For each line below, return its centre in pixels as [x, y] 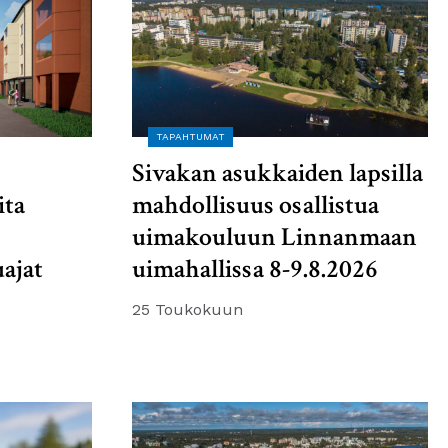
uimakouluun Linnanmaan [274, 236]
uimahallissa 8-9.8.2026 [255, 268]
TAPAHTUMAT [190, 136]
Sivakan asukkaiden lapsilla [277, 172]
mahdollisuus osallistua [255, 204]
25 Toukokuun [187, 309]
